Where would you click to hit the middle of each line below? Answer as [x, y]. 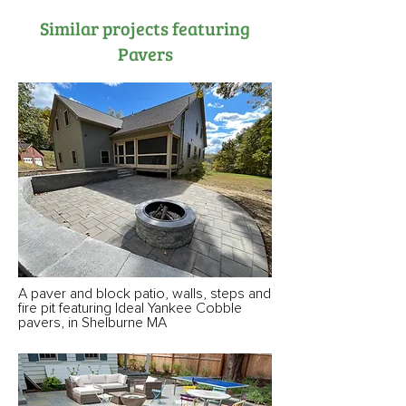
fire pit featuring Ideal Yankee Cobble [130, 308]
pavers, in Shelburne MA [92, 323]
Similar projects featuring [145, 28]
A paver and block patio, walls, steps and [145, 294]
